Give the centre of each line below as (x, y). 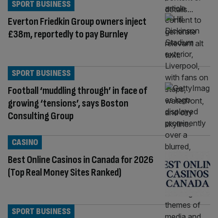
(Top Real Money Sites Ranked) (64, 172)
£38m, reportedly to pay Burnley (68, 34)
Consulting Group (41, 116)
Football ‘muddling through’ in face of (77, 91)
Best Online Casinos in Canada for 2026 (81, 160)
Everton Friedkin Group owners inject (77, 21)
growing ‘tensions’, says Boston (68, 103)
